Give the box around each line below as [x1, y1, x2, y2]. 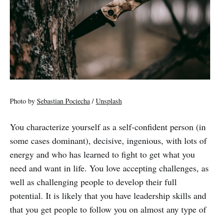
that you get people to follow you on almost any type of [10, 203, 206, 216]
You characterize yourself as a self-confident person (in [10, 121, 206, 133]
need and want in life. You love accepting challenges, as [10, 162, 209, 174]
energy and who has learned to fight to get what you [10, 148, 195, 161]
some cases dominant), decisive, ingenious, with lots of [10, 135, 207, 147]
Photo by [10, 96, 37, 106]
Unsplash [96, 96, 122, 106]
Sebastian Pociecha [37, 96, 90, 106]
